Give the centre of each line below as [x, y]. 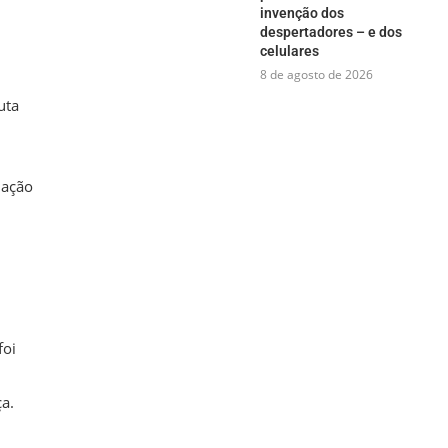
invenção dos [301, 12]
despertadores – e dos [330, 31]
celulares [289, 50]
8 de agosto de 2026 [316, 74]
